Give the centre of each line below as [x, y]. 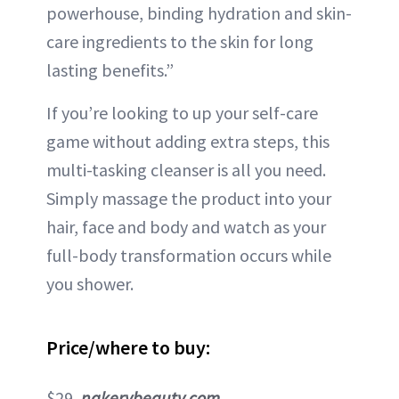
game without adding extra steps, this [188, 142]
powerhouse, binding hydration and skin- [199, 13]
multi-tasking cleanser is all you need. [186, 170]
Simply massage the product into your [189, 199]
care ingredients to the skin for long [180, 42]
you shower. [90, 284]
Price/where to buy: [128, 348]
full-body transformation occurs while [189, 256]
